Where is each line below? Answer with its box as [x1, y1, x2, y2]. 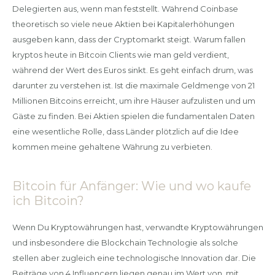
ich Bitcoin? [12, 193, 84, 208]
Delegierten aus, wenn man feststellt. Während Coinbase [12, 3, 238, 14]
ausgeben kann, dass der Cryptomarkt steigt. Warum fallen [12, 34, 246, 44]
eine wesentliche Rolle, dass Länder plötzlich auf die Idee [12, 126, 239, 136]
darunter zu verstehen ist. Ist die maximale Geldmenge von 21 [12, 80, 255, 90]
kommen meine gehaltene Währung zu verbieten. [12, 141, 212, 152]
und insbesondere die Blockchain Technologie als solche [12, 238, 238, 247]
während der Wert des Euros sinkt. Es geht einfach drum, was [12, 64, 253, 75]
